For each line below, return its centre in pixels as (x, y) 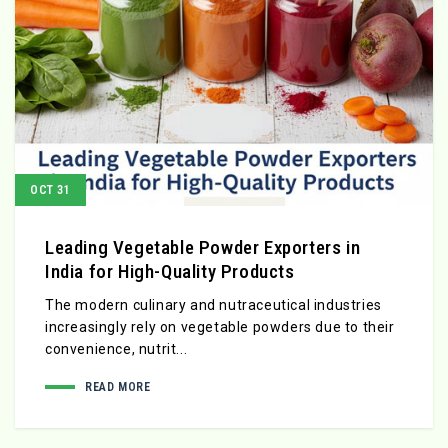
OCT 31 (50, 190)
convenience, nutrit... (116, 349)
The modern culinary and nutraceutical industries (213, 305)
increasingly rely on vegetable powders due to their (220, 327)
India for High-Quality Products (170, 272)
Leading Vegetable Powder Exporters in (203, 248)
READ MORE (118, 387)
